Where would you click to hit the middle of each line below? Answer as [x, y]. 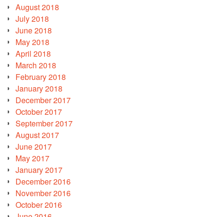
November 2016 [43, 193]
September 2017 [44, 124]
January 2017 [39, 170]
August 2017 [37, 135]
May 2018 [32, 42]
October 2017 [39, 112]
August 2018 [37, 7]
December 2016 [43, 182]
